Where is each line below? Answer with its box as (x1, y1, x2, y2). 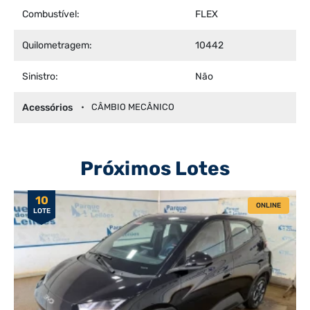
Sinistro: (22, 70, 58, 82)
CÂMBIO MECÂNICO (91, 101, 174, 112)
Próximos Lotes (80, 156, 230, 180)
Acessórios (22, 101, 73, 113)
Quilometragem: (22, 39, 92, 51)
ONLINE (256, 201, 281, 210)
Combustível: (22, 8, 80, 20)
